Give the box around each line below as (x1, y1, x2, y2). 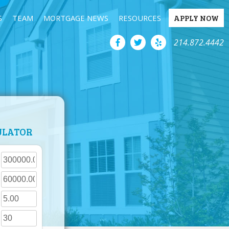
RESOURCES (119, 13, 161, 23)
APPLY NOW (174, 13, 219, 23)
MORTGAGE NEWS (43, 13, 108, 23)
